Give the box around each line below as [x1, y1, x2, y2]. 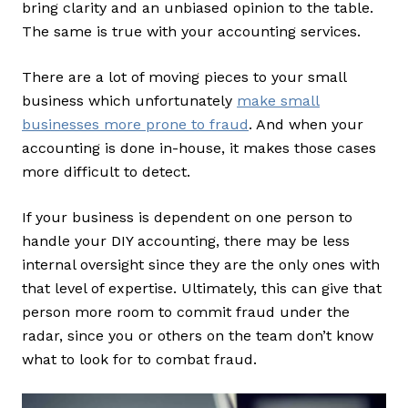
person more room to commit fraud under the [22, 303, 350, 321]
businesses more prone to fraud [22, 116, 249, 134]
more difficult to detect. [22, 163, 195, 181]
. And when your [249, 116, 363, 134]
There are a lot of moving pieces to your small [22, 68, 346, 87]
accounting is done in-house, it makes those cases [22, 139, 376, 158]
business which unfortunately [22, 92, 237, 110]
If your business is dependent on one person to [22, 209, 352, 227]
